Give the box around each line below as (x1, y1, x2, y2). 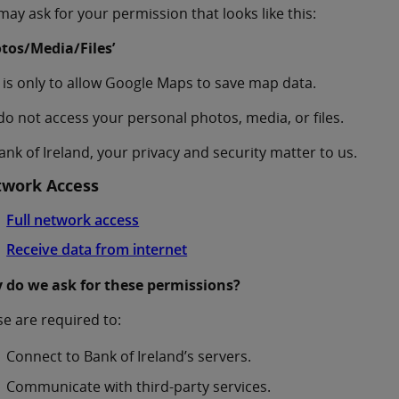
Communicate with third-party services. (6, 376, 272, 396)
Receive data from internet (6, 240, 188, 260)
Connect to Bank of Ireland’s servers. (6, 346, 252, 367)
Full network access (6, 209, 140, 230)
